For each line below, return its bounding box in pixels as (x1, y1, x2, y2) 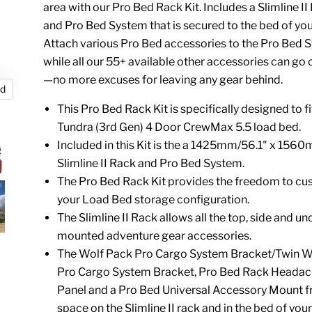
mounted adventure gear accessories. (57, 228, 254, 242)
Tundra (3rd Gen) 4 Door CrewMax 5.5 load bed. (57, 120, 302, 134)
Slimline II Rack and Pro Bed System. (57, 156, 245, 170)
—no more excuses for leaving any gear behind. (43, 72, 283, 86)
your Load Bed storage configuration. (57, 192, 250, 206)
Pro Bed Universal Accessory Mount (118, 283, 304, 297)
